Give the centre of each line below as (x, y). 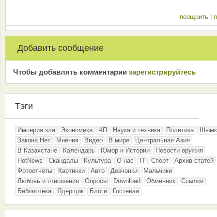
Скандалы (63, 161)
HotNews (30, 161)
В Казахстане (37, 151)
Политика (180, 130)
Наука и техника (137, 130)
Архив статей (194, 161)
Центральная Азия (163, 140)
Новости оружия (179, 151)
